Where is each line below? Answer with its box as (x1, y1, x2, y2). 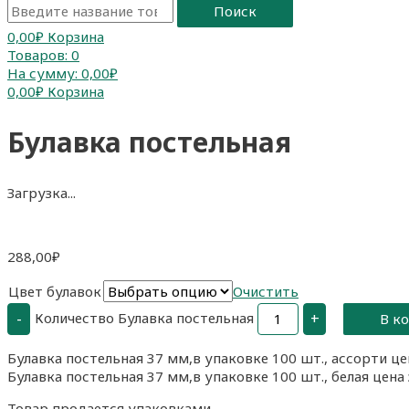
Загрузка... (7, 183, 76, 202)
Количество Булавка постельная (35, 308, 254, 327)
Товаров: (7, 45, 68, 64)
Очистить (233, 281, 299, 300)
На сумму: (7, 63, 78, 82)
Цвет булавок (8, 281, 101, 300)
